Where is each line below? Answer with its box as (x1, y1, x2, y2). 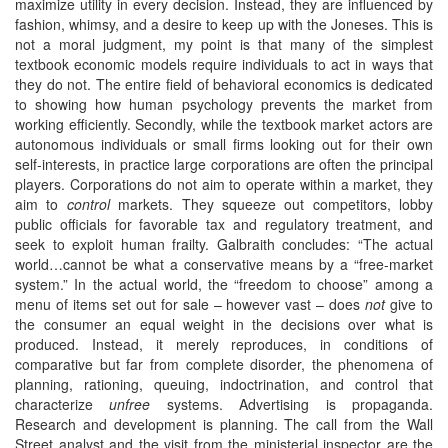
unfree (109, 394, 151, 414)
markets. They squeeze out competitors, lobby (109, 194, 433, 214)
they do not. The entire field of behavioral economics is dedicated (15, 74, 433, 94)
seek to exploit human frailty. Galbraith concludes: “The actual (15, 234, 433, 254)
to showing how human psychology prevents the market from (15, 94, 433, 114)
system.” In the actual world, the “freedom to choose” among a (15, 274, 433, 294)
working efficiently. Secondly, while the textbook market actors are (15, 114, 433, 134)
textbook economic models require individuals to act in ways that (15, 54, 433, 74)
